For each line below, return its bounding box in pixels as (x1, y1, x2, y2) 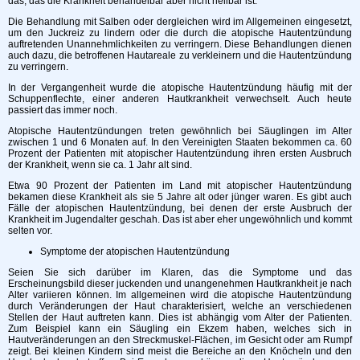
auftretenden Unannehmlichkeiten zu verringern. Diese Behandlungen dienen (8, 38, 352, 50)
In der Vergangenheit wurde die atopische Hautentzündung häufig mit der (8, 81, 352, 93)
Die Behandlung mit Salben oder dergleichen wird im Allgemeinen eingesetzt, (8, 15, 352, 27)
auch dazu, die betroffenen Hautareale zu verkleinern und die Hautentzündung (8, 49, 352, 61)
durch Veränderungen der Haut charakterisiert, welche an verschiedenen (8, 300, 352, 312)
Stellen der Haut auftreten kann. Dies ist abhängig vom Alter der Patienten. (8, 311, 352, 323)
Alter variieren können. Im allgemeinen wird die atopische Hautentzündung (8, 288, 352, 301)
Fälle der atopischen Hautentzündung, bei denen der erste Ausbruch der (8, 202, 352, 214)
